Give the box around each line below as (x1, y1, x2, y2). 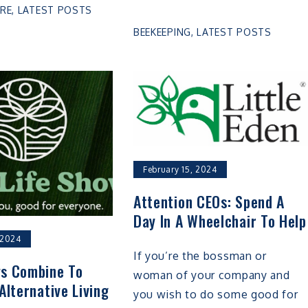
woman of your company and (133, 268, 290, 283)
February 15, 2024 (142, 164, 217, 175)
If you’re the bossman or (133, 249, 267, 263)
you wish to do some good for (133, 287, 298, 302)
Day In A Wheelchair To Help (133, 210, 307, 232)
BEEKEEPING (133, 26, 191, 38)
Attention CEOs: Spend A (133, 190, 285, 213)
